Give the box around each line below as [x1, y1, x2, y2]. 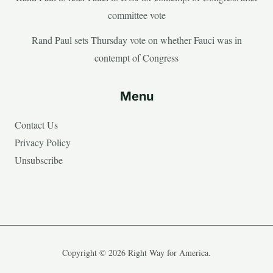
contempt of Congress [94, 51, 179, 64]
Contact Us [15, 118, 58, 131]
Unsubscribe [15, 153, 63, 166]
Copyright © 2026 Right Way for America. [62, 246, 211, 258]
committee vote [107, 8, 166, 21]
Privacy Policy [15, 135, 71, 149]
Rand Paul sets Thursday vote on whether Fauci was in [31, 33, 242, 46]
